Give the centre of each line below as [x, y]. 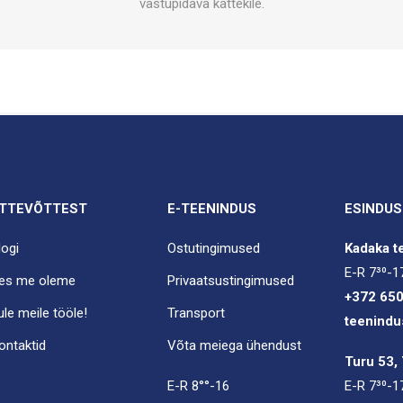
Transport [196, 313]
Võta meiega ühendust [234, 345]
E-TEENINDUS [211, 209]
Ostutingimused [213, 248]
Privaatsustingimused [230, 281]
